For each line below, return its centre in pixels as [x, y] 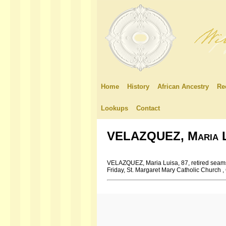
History [138, 87]
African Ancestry [183, 87]
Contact [148, 108]
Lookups [115, 108]
